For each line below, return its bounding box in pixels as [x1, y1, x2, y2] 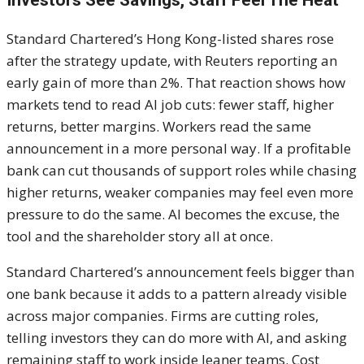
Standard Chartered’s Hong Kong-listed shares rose [6, 29, 334, 49]
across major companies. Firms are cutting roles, [6, 306, 318, 326]
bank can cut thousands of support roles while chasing [6, 161, 357, 180]
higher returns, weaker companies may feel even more [6, 183, 353, 202]
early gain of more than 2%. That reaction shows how [6, 73, 345, 93]
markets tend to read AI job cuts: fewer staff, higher [6, 95, 334, 115]
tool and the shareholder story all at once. [6, 227, 273, 246]
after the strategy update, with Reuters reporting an [6, 51, 337, 71]
